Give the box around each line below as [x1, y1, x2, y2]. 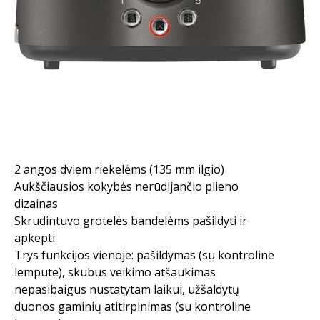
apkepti [14, 229, 55, 246]
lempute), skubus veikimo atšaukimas [14, 264, 216, 280]
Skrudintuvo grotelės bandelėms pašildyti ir [14, 212, 247, 229]
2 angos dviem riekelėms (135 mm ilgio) [14, 161, 224, 177]
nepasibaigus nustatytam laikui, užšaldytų [14, 281, 239, 297]
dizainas [14, 195, 58, 211]
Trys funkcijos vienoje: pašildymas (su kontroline [14, 246, 274, 263]
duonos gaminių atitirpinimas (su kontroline [14, 298, 251, 314]
